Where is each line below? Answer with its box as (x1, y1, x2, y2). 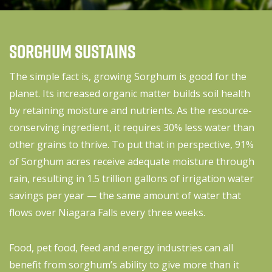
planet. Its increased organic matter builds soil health (9, 86, 250, 100)
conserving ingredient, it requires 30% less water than (9, 120, 254, 134)
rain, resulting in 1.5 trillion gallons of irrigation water (9, 171, 254, 185)
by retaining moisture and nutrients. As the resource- (9, 103, 252, 117)
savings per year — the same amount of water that (9, 188, 241, 202)
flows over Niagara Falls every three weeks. (9, 205, 205, 219)
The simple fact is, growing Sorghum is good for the (9, 69, 246, 83)
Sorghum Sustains (9, 37, 135, 65)
